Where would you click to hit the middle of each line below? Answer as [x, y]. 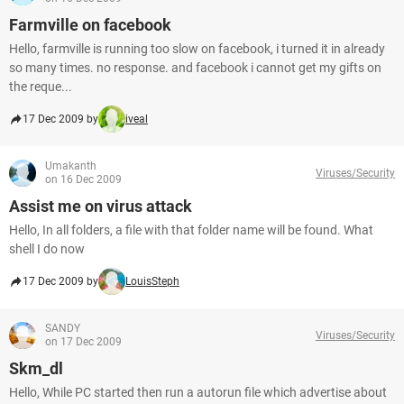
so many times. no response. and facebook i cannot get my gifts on [195, 68]
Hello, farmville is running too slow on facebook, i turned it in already [197, 49]
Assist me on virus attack [101, 206]
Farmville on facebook [90, 25]
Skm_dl [36, 368]
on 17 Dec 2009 [83, 342]
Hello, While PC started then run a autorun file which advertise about [198, 392]
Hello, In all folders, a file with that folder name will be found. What [191, 230]
